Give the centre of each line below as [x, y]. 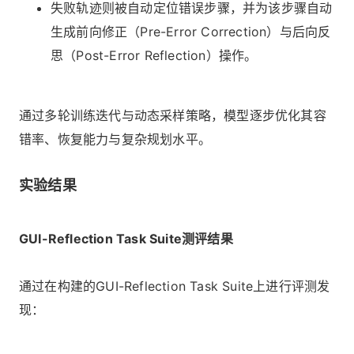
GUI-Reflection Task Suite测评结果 [126, 238]
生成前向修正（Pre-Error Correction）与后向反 [191, 31]
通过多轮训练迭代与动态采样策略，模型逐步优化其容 [173, 115]
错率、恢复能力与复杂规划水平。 [115, 139]
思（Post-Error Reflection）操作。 [154, 55]
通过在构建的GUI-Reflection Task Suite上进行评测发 [175, 286]
